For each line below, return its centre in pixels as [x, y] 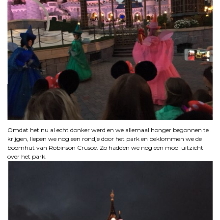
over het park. [27, 157]
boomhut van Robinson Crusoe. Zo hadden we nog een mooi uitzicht [105, 148]
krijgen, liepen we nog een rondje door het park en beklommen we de [105, 139]
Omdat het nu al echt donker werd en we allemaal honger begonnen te [108, 130]
